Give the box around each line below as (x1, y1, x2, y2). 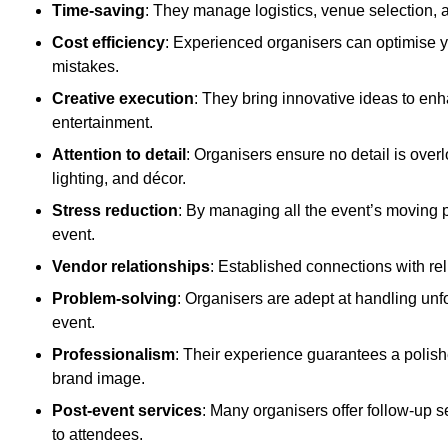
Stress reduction (52, 202, 178, 220)
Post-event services (52, 402, 202, 420)
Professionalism (52, 346, 175, 364)
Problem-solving (52, 290, 177, 308)
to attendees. (52, 426, 143, 444)
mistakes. (52, 58, 119, 76)
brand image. (52, 370, 145, 388)
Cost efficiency (52, 34, 165, 52)
